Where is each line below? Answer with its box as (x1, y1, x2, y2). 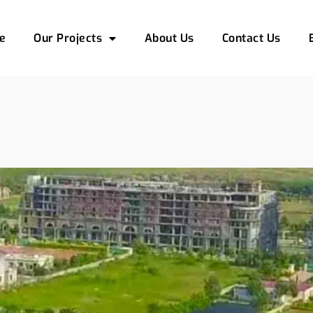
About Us (144, 30, 194, 45)
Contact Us (221, 30, 281, 45)
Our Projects (34, 30, 103, 45)
